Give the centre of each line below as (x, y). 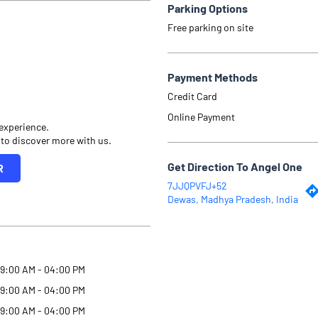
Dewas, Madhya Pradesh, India (233, 199)
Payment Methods (213, 77)
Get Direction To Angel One (235, 166)
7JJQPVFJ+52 (197, 185)
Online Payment (201, 116)
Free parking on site (210, 27)
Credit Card (192, 96)
